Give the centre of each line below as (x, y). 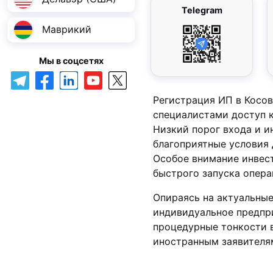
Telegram (202, 10)
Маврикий (67, 30)
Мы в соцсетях (71, 60)
